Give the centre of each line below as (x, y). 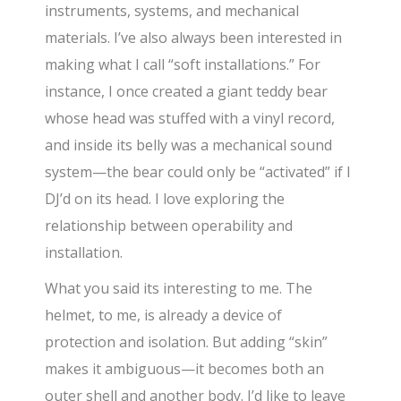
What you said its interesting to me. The (179, 288)
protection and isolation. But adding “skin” (187, 341)
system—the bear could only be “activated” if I (198, 171)
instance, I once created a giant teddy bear (187, 91)
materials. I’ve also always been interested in (194, 37)
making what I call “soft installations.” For (183, 64)
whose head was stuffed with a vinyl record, (190, 118)
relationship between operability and (169, 225)
